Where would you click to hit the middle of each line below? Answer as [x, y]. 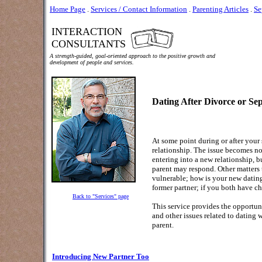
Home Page [68, 9]
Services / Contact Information [139, 9]
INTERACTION [87, 32]
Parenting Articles [220, 9]
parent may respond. [184, 169]
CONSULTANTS [89, 44]
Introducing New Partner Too [101, 256]
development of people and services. [92, 62]
